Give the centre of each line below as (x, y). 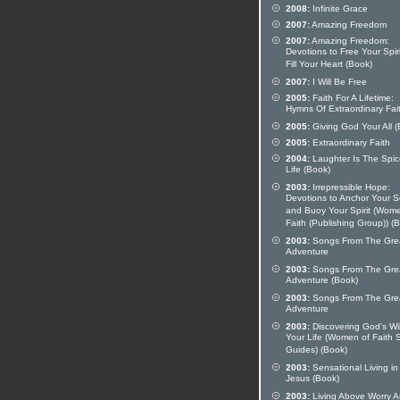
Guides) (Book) (317, 351)
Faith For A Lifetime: (352, 98)
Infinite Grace (339, 8)
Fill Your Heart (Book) (329, 65)
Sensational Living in (354, 367)
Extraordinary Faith (350, 142)
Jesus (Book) (312, 379)
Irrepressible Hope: (350, 187)
